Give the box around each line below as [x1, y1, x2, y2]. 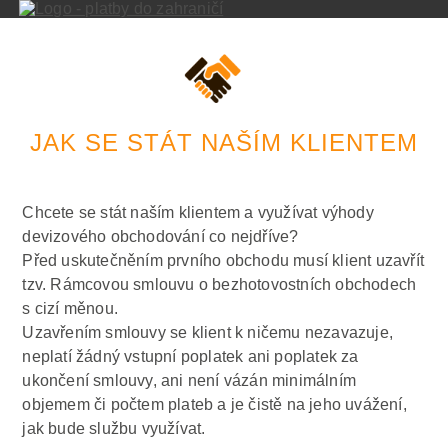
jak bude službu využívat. [22, 420, 206, 438]
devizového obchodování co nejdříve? [22, 228, 299, 246]
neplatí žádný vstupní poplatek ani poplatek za [22, 348, 359, 366]
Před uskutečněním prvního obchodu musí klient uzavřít [22, 252, 425, 270]
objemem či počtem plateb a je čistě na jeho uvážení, [22, 396, 407, 414]
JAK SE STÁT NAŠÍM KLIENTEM [30, 129, 418, 157]
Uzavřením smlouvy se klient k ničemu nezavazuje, [22, 324, 394, 342]
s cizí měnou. [22, 300, 119, 318]
